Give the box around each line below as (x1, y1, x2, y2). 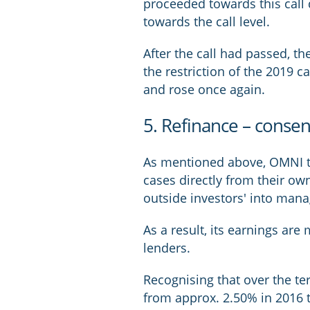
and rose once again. (143, 81, 266, 98)
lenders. (143, 239, 191, 256)
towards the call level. (143, 13, 271, 30)
